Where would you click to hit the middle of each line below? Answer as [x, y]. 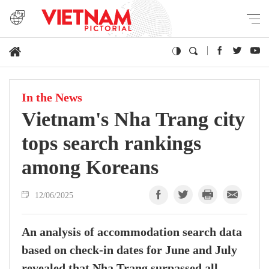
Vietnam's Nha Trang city [133, 119]
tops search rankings [111, 143]
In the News [52, 98]
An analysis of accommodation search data [132, 232]
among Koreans [90, 167]
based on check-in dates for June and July [129, 250]
